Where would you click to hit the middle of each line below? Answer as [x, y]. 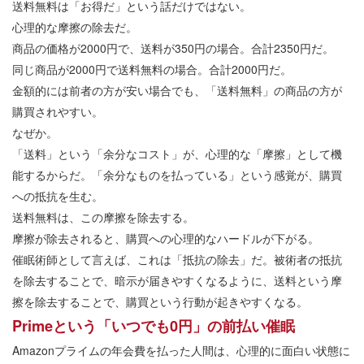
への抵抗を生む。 [58, 196]
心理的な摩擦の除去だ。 [75, 27]
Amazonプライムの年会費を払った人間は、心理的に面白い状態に [181, 351]
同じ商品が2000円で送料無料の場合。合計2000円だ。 [152, 69]
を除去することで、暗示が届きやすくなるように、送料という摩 [177, 281]
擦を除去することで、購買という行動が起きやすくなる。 [160, 302]
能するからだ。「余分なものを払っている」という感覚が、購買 [177, 175]
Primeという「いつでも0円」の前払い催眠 [154, 326]
